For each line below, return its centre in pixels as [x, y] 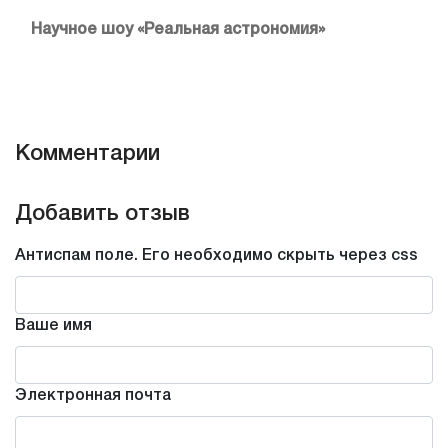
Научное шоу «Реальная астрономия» [178, 30]
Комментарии [87, 154]
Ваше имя [53, 326]
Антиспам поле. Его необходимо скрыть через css [216, 256]
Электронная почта [93, 396]
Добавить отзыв [102, 214]
